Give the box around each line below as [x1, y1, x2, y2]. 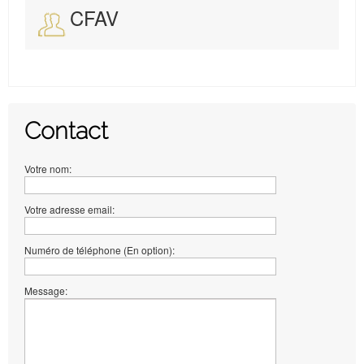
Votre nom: [24, 162, 71, 176]
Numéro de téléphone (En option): [24, 243, 175, 258]
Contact [24, 117, 108, 145]
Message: [24, 284, 67, 298]
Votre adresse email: [24, 202, 115, 217]
